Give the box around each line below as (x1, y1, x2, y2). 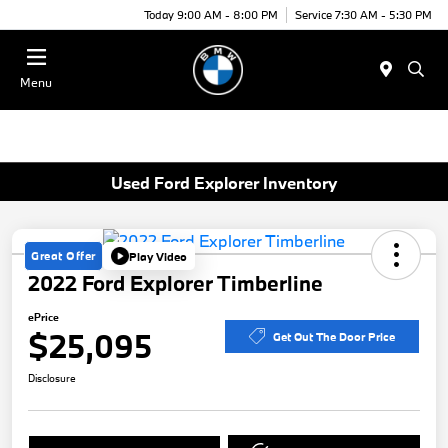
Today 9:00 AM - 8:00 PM (144, 6, 278, 22)
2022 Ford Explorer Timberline (28, 269, 323, 298)
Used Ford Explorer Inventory (111, 171, 337, 193)
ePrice (28, 310, 59, 325)
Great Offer (31, 248, 96, 264)
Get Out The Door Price (273, 328, 395, 344)
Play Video (128, 248, 187, 264)
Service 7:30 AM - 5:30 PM (295, 6, 432, 22)
